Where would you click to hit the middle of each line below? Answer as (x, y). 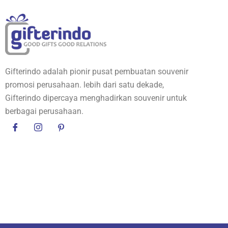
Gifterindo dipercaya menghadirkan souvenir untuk (96, 98)
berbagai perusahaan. (44, 111)
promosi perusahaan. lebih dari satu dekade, (84, 85)
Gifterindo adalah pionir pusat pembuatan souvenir (97, 72)
